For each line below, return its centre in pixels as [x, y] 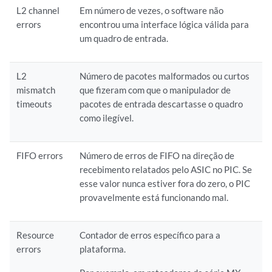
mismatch [36, 90]
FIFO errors [40, 155]
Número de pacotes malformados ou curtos [165, 76]
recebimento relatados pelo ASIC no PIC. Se [166, 169]
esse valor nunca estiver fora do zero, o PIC [165, 183]
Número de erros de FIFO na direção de [157, 155]
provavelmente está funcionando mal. [154, 197]
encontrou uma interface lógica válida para [165, 24]
